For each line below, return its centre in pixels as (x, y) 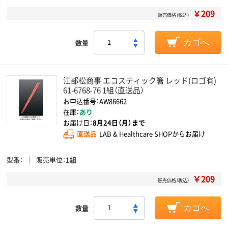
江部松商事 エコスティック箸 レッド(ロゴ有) (140, 80)
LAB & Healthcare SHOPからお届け (152, 134)
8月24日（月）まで (119, 122)
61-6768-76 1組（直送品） (104, 90)
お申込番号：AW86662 (95, 101)
